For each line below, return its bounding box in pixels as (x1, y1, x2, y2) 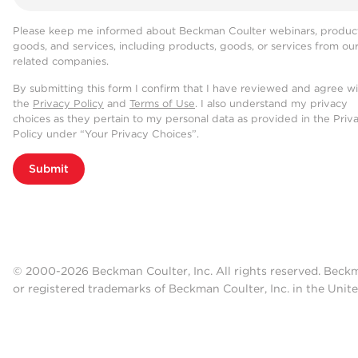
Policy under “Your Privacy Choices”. (13, 128, 199, 141)
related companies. (13, 55, 109, 68)
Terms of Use (129, 97, 195, 110)
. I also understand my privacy (195, 97, 348, 110)
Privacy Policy (33, 97, 104, 110)
